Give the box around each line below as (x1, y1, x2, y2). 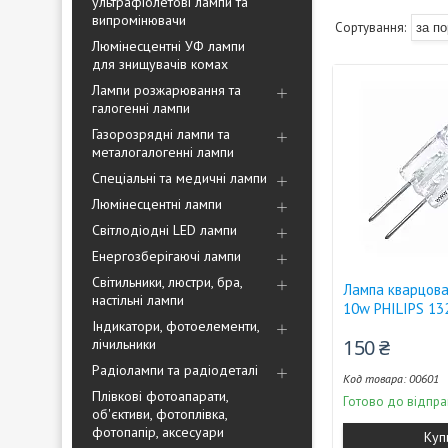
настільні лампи (92, 291, 184, 309)
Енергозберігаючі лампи (92, 247, 241, 265)
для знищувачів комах (92, 55, 228, 73)
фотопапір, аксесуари (92, 423, 224, 441)
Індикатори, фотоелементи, (92, 317, 259, 335)
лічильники (92, 335, 156, 353)
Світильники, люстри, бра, (92, 273, 242, 291)
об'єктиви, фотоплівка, (92, 405, 227, 423)
